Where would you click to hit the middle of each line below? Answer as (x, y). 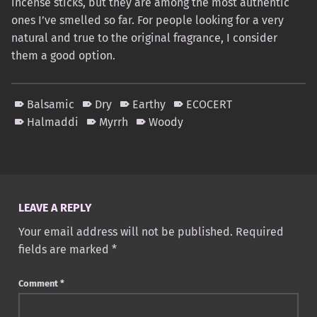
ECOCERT (209, 104)
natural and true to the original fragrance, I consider (144, 38)
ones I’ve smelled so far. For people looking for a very (148, 20)
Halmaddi (53, 122)
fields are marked (65, 250)
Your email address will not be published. (125, 232)
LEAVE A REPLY (55, 208)
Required (259, 232)
